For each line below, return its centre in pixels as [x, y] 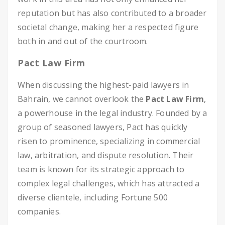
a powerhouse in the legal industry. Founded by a [113, 113]
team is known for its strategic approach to [101, 169]
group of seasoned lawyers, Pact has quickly [103, 127]
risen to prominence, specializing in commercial [109, 141]
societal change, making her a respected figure [108, 27]
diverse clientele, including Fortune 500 [93, 197]
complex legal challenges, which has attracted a [109, 183]
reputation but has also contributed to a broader [112, 13]
